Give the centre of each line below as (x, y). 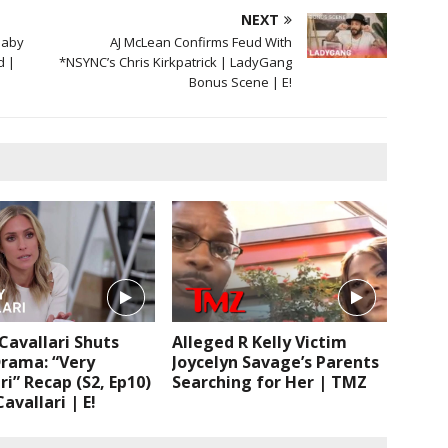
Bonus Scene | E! (241, 81)
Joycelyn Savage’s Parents (276, 361)
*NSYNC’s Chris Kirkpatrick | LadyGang (176, 61)
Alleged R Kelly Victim (260, 341)
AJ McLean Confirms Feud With (201, 41)
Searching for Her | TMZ (270, 381)
